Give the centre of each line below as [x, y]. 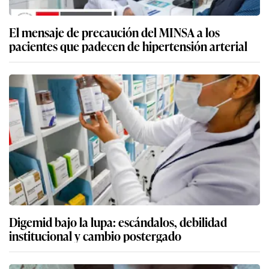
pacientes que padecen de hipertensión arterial [128, 45]
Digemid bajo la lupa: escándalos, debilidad [118, 221]
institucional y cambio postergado [95, 235]
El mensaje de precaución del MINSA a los [114, 32]
